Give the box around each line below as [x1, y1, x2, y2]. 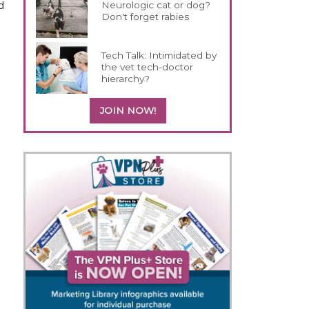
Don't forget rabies [101, 10, 190, 22]
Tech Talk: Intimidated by [101, 49, 217, 61]
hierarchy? [101, 72, 150, 84]
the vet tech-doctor [101, 61, 194, 72]
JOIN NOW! [99, 104, 156, 116]
